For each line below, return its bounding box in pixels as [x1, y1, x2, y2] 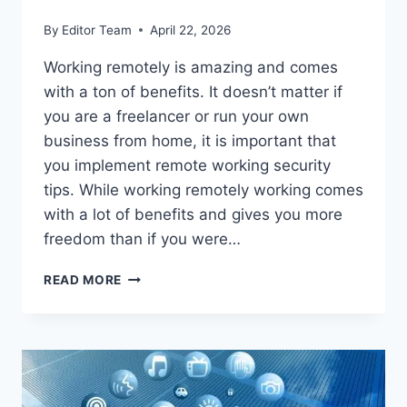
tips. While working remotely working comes [44, 180, 363, 199]
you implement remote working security [44, 155, 331, 174]
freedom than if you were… [44, 229, 241, 248]
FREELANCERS [121, 382, 216, 397]
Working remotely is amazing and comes [44, 57, 338, 76]
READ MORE [44, 272, 123, 287]
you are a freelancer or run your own [44, 106, 309, 125]
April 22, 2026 [150, 22, 232, 37]
